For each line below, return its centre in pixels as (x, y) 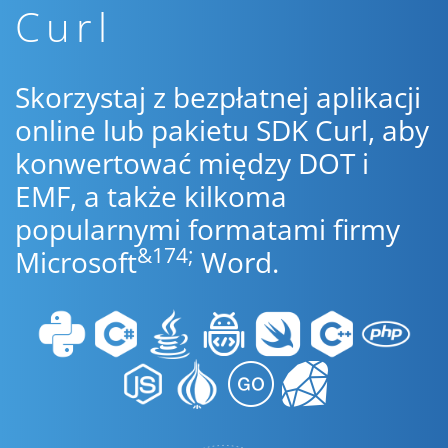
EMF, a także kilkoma (151, 196)
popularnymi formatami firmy (207, 229)
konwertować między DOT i (192, 163)
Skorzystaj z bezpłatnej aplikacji (218, 97)
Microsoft (76, 262)
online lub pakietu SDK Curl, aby (222, 130)
